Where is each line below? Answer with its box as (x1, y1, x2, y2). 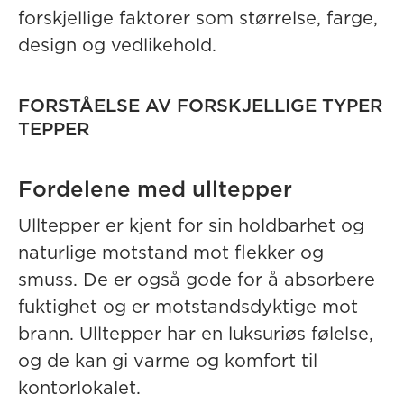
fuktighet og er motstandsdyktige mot (18, 298, 358, 317)
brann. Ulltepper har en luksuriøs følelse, (18, 326, 373, 344)
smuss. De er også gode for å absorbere (18, 271, 375, 289)
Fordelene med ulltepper (18, 179, 292, 201)
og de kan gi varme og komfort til (18, 353, 317, 371)
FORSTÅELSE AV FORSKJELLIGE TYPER (18, 97, 382, 115)
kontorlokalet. (18, 380, 141, 398)
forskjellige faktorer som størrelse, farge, (18, 10, 378, 28)
